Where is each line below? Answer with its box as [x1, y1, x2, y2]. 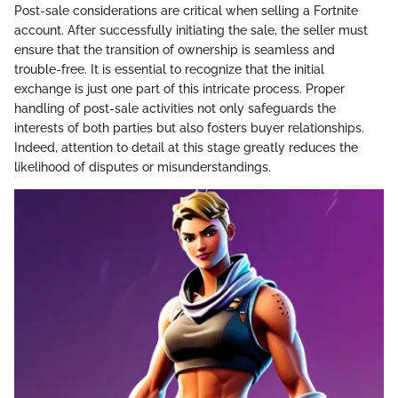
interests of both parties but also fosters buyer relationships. [14, 120, 364, 135]
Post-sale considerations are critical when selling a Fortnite [14, 3, 358, 18]
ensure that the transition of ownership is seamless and [14, 42, 335, 57]
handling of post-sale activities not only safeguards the [14, 100, 336, 115]
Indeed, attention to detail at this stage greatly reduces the [14, 139, 358, 155]
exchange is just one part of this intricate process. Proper [14, 81, 345, 96]
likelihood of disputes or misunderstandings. [14, 159, 271, 174]
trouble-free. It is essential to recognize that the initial [14, 61, 324, 76]
